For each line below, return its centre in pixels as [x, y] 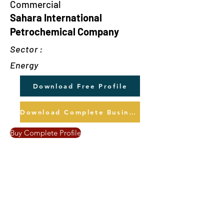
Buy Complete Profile [45, 133]
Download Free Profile [80, 86]
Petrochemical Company [64, 31]
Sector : [27, 49]
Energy [24, 65]
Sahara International [56, 17]
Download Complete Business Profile [132, 112]
